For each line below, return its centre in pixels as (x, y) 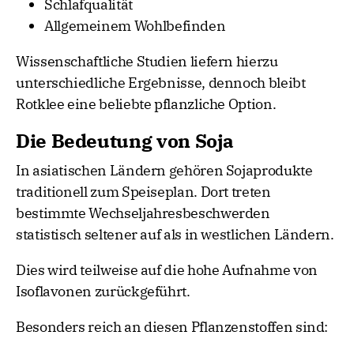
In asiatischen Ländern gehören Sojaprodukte (164, 171)
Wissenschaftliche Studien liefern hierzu (147, 62)
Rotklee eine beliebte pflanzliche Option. (146, 104)
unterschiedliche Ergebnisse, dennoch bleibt (161, 83)
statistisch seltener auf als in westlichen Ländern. (175, 235)
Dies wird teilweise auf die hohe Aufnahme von (167, 270)
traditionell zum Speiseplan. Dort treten (143, 192)
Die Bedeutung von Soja (125, 141)
